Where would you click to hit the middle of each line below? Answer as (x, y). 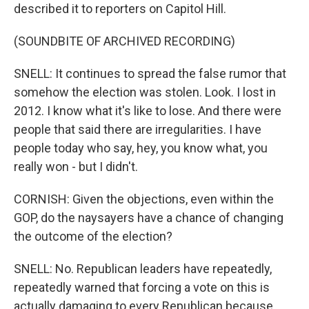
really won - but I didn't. (76, 167)
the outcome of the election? (93, 236)
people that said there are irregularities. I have (138, 129)
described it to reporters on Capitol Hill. (120, 9)
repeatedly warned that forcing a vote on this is (142, 287)
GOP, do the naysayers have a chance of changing (149, 218)
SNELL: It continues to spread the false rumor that (150, 73)
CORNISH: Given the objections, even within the (144, 199)
